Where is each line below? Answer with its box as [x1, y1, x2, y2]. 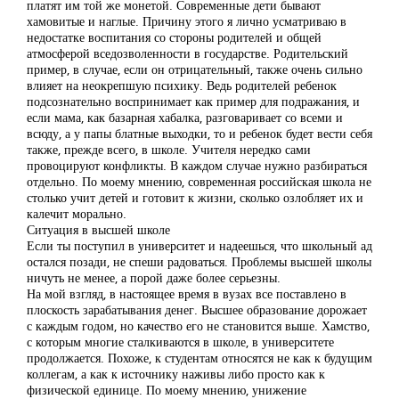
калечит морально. [27, 205, 126, 222]
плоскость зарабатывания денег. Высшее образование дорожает [27, 301, 367, 318]
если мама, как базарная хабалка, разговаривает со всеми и [27, 109, 343, 126]
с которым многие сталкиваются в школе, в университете [27, 333, 334, 350]
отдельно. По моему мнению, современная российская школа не [27, 173, 371, 190]
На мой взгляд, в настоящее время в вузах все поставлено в [27, 285, 346, 302]
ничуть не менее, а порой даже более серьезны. [27, 269, 281, 286]
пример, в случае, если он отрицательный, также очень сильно [27, 61, 362, 77]
